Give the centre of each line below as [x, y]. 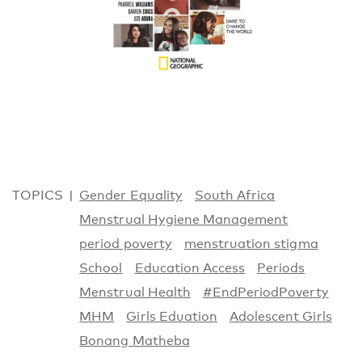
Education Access [190, 268]
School [101, 268]
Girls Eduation [172, 317]
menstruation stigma [251, 244]
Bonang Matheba [135, 341]
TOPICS [38, 196]
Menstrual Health [135, 293]
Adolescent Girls [280, 317]
